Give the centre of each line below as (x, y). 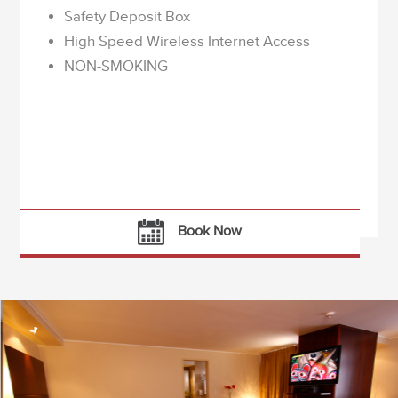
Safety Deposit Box (127, 16)
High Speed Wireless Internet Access (187, 41)
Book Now (210, 230)
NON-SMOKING (116, 66)
